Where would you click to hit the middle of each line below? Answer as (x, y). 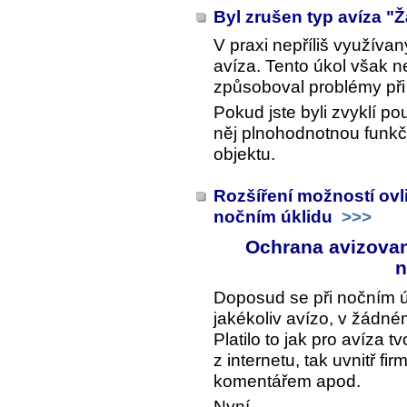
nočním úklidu (275, 216)
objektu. (244, 154)
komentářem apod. (287, 381)
